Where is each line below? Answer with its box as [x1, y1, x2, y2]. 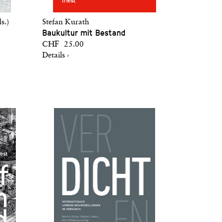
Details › [42, 52, 69, 59]
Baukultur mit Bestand [42, 28, 126, 38]
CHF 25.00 [42, 41, 84, 49]
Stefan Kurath [42, 18, 89, 26]
